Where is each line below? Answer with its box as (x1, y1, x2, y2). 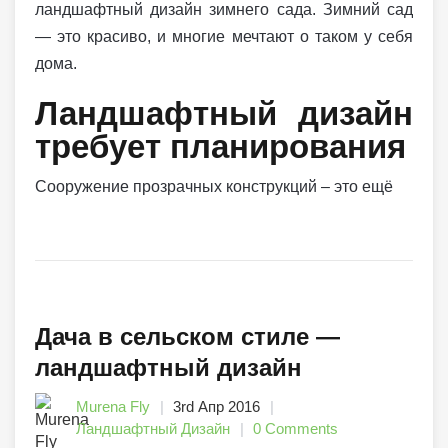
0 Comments (253, 420, 338, 437)
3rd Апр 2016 (173, 398, 260, 415)
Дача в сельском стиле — (35, 323, 340, 350)
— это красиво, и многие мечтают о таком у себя (35, 28, 413, 45)
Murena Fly (76, 398, 150, 415)
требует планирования (35, 128, 406, 165)
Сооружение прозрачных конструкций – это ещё (35, 178, 393, 195)
